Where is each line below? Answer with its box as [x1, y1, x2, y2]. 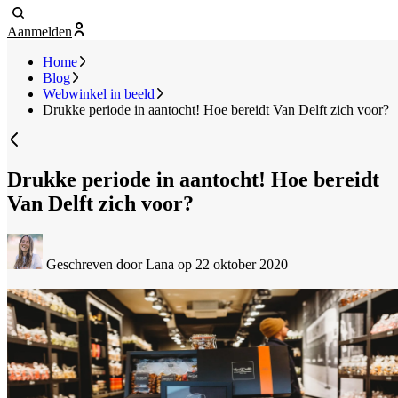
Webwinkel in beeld [43, 86, 155, 102]
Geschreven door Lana [43, 256, 178, 272]
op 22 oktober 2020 [178, 256, 288, 272]
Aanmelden [7, 24, 72, 40]
